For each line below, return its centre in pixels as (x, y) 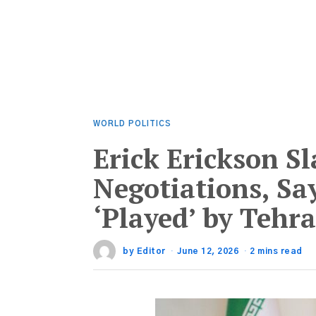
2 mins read (276, 251)
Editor (151, 251)
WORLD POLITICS (132, 124)
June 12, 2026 (207, 251)
